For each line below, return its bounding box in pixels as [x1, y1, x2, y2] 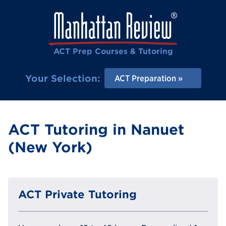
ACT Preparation [114, 74, 176, 83]
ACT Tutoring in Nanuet [8, 122, 184, 138]
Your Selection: [25, 73, 100, 84]
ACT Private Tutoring [18, 188, 137, 200]
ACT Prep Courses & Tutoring [53, 47, 173, 55]
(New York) [8, 139, 92, 156]
